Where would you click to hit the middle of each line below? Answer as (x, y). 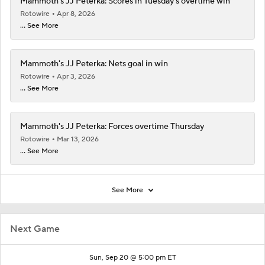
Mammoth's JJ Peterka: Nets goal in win (94, 64)
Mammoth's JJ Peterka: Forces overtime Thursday (112, 126)
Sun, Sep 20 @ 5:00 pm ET (132, 257)
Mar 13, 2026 (78, 139)
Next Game (35, 229)
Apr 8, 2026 (76, 14)
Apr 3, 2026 (76, 76)
